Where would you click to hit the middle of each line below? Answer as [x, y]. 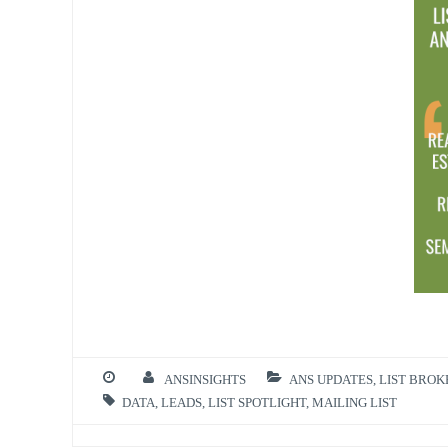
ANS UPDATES [330, 379]
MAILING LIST [354, 403]
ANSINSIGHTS [204, 379]
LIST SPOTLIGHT [257, 403]
